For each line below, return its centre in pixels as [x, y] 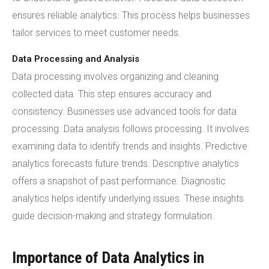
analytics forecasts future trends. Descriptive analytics [125, 164]
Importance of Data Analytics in [108, 258]
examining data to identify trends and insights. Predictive [130, 146]
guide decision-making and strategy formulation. [113, 216]
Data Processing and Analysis [76, 59]
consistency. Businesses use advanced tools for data [124, 111]
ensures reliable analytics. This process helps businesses [131, 15]
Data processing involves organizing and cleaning [115, 77]
